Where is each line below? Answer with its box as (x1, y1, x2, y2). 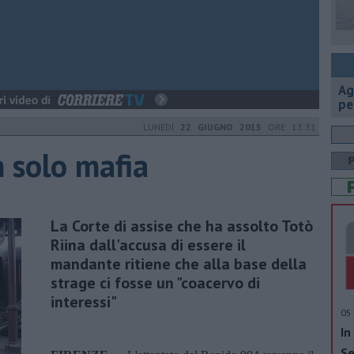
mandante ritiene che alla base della (51, 253, 307, 274)
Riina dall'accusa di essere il (51, 234, 246, 255)
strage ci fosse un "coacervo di (51, 272, 260, 293)
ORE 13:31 (262, 121, 316, 133)
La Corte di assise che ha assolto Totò (51, 215, 313, 236)
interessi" (51, 291, 117, 312)
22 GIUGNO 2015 (180, 121, 262, 133)
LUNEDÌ (143, 121, 180, 133)
